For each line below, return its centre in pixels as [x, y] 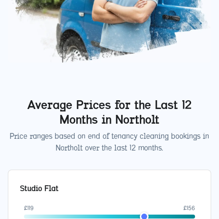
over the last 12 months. [123, 148]
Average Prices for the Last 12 [109, 104]
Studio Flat [39, 188]
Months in [88, 119]
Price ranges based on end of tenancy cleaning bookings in [109, 136]
